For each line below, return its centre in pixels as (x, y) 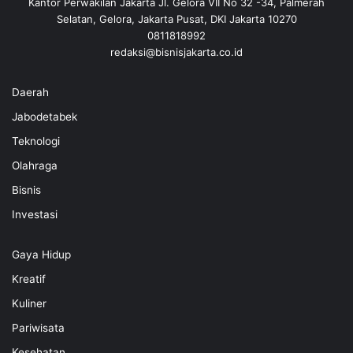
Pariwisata (38, 327)
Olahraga (35, 165)
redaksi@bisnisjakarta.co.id (176, 52)
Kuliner (29, 303)
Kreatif (29, 279)
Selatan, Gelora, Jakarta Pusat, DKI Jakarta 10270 (176, 19)
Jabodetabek (45, 116)
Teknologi (36, 141)
